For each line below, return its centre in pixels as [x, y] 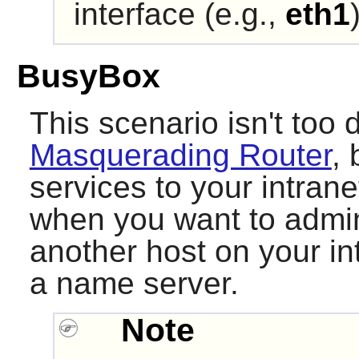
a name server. [134, 284]
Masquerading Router [180, 155]
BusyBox [88, 76]
